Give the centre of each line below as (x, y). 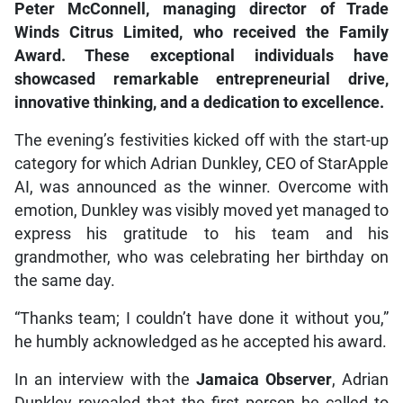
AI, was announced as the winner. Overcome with (201, 187)
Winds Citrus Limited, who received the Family (201, 32)
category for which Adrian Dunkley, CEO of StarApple (201, 163)
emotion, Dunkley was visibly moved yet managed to (201, 210)
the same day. (64, 280)
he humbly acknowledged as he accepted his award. (200, 341)
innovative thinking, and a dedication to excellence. (199, 102)
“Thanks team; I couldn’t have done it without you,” (201, 318)
